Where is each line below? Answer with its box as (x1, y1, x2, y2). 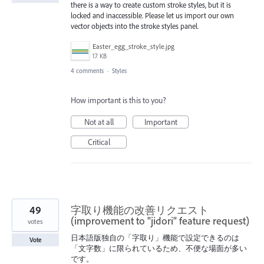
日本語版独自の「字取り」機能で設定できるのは (71, 232, 239, 242)
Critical (87, 136, 110, 147)
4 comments (71, 66, 104, 75)
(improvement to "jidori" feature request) (71, 213, 249, 227)
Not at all (84, 116, 114, 127)
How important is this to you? (71, 94, 166, 105)
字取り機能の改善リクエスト (71, 203, 209, 217)
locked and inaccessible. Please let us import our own (71, 10, 234, 20)
